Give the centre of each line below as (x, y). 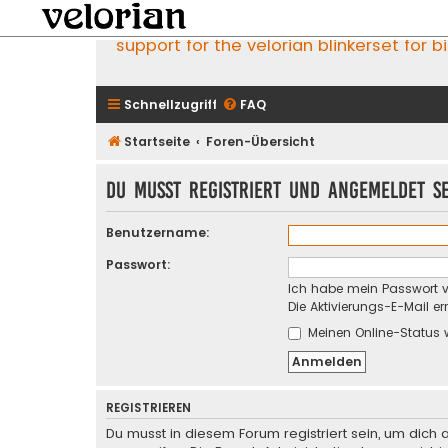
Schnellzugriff (170, 104)
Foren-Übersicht (261, 141)
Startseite (157, 141)
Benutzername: (158, 233)
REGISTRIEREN (148, 408)
